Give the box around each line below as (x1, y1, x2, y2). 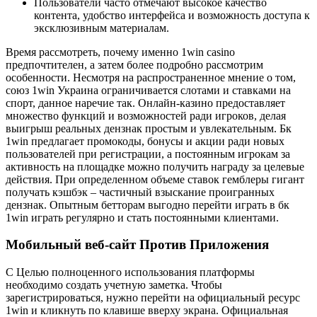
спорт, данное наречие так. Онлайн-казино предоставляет (6, 96, 285, 109)
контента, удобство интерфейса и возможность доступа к (34, 8, 310, 21)
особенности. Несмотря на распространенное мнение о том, (6, 71, 296, 83)
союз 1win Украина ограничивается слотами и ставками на (6, 83, 291, 96)
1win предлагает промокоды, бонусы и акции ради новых (6, 134, 284, 147)
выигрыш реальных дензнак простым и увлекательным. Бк (6, 122, 292, 134)
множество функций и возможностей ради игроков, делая (6, 109, 286, 122)
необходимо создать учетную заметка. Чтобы (6, 279, 222, 292)
